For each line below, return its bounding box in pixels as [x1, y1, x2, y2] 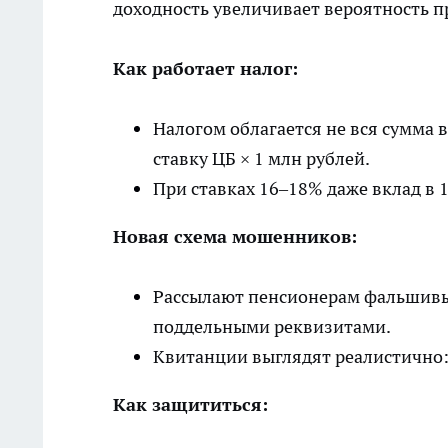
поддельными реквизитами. [153, 315, 391, 339]
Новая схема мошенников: [113, 225, 357, 249]
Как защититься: [113, 393, 268, 417]
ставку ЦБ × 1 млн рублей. [153, 147, 370, 171]
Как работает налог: [113, 57, 298, 81]
